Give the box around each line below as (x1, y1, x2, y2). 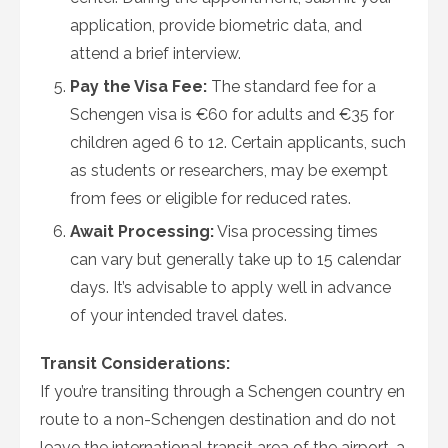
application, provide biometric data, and (70, 16, 362, 35)
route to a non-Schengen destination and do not (40, 410, 396, 429)
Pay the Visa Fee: (70, 77, 207, 96)
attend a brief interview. (70, 44, 241, 63)
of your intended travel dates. (70, 306, 287, 325)
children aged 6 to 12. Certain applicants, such (70, 133, 406, 152)
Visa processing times (214, 222, 378, 241)
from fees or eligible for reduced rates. (70, 189, 351, 208)
